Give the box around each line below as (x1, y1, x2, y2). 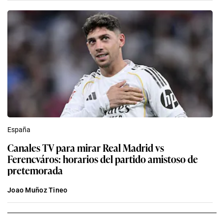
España (7, 126, 30, 134)
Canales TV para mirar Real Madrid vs (7, 140, 164, 155)
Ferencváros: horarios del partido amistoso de (7, 151, 198, 166)
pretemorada (7, 163, 63, 178)
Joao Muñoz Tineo (7, 186, 68, 194)
